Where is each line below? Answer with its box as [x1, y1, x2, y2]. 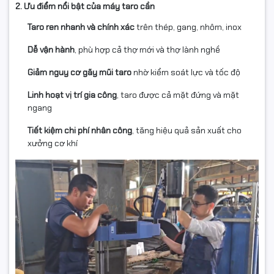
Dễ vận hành [28, 44, 75, 55]
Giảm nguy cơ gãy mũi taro [28, 67, 131, 78]
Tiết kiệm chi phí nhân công [28, 125, 132, 136]
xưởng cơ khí [28, 138, 78, 149]
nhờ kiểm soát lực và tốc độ [131, 67, 240, 78]
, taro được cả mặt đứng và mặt [117, 89, 239, 100]
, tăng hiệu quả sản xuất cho [132, 125, 242, 136]
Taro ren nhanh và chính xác [28, 21, 135, 32]
